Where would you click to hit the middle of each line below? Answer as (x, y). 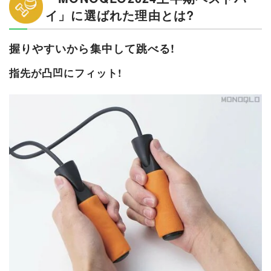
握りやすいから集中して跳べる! (92, 48)
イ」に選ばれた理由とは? (120, 15)
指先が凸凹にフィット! (66, 72)
